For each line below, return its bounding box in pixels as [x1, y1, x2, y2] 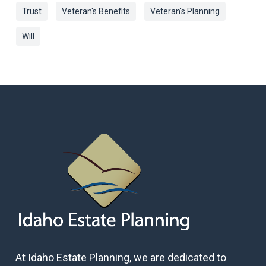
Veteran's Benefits [61, 7, 130, 17]
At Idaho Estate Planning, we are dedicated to [15, 251, 226, 264]
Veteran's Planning [150, 7, 220, 17]
